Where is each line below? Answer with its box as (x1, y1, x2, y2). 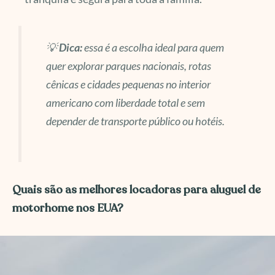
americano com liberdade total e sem (45, 96, 205, 110)
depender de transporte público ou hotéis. (45, 114, 225, 128)
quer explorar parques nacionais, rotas (45, 59, 211, 73)
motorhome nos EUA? (12, 200, 123, 215)
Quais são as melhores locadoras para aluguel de (12, 182, 261, 197)
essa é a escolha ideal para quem (82, 41, 224, 55)
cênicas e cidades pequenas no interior (45, 77, 211, 91)
